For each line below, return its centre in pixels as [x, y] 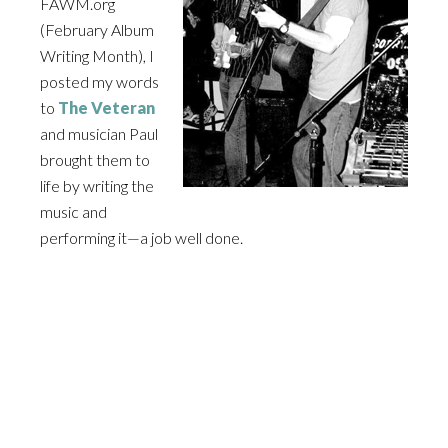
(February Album [97, 29]
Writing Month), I [97, 55]
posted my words [99, 81]
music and [73, 211]
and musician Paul [99, 133]
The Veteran [106, 107]
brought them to [95, 159]
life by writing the [97, 185]
